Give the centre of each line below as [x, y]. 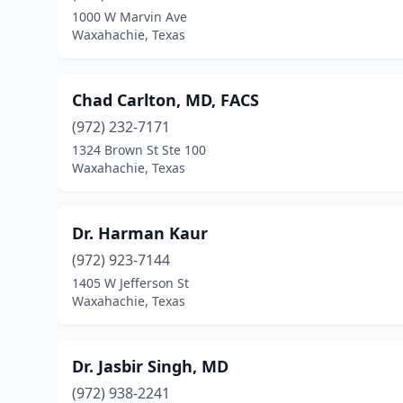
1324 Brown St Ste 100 [139, 150]
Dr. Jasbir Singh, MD [150, 366]
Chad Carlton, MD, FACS [166, 100]
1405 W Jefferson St [130, 283]
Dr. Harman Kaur [140, 233]
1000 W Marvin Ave [130, 17]
